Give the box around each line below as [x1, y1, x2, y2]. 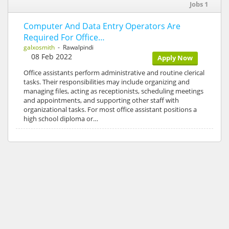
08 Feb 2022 [31, 52, 72, 62]
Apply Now [157, 53, 193, 63]
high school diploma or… [24, 114, 98, 124]
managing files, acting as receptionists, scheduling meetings [24, 86, 203, 96]
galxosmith [24, 43, 55, 52]
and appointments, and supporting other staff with [24, 96, 179, 105]
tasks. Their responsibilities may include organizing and [24, 77, 190, 87]
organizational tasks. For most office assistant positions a [24, 105, 197, 114]
